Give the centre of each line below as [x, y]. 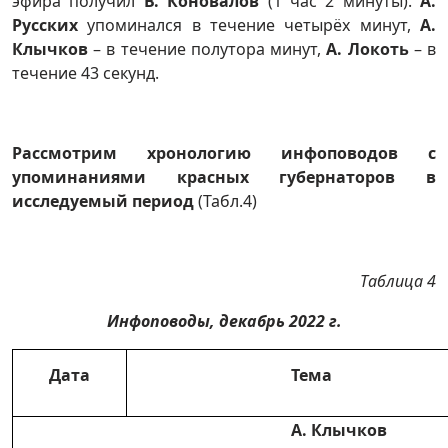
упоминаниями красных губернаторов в [224, 177]
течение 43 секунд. [85, 73]
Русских [45, 25]
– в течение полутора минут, [207, 49]
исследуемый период [105, 201]
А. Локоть [365, 49]
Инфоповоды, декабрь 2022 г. [224, 321]
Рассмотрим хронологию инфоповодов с [224, 153]
